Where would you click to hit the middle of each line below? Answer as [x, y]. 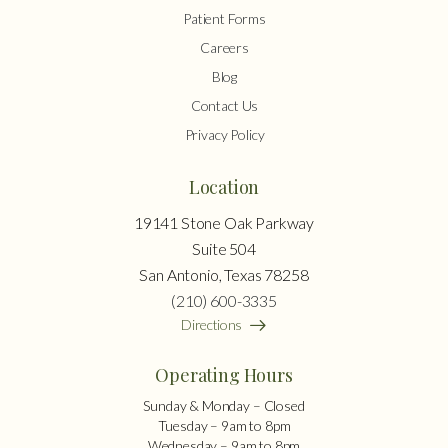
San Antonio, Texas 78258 [224, 275]
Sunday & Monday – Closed [224, 406]
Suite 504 [224, 249]
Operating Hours [224, 375]
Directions [211, 325]
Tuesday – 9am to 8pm [224, 426]
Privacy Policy [224, 135]
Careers [224, 48]
